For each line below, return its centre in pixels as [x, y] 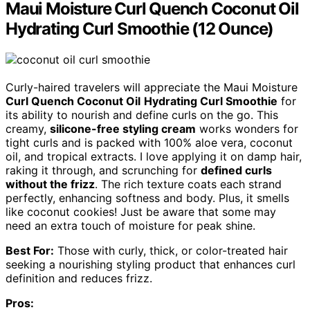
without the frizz [50, 184]
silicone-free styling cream [123, 129]
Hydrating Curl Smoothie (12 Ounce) [140, 29]
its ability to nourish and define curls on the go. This [142, 115]
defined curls [236, 171]
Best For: [30, 251]
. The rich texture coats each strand [188, 184]
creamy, [28, 129]
